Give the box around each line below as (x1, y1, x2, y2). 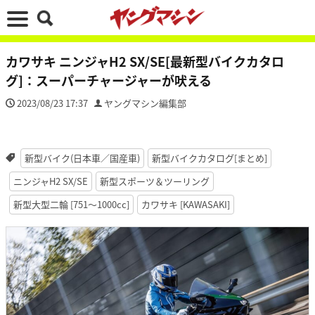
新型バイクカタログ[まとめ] (151, 151, 267, 165)
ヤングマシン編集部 (104, 96, 186, 110)
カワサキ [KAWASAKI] (141, 198, 230, 211)
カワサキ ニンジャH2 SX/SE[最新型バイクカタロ (6, 52, 284, 70)
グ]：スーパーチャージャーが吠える (6, 71, 212, 89)
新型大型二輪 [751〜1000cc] (13, 198, 129, 211)
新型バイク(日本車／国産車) (24, 151, 140, 165)
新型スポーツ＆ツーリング (100, 174, 210, 188)
